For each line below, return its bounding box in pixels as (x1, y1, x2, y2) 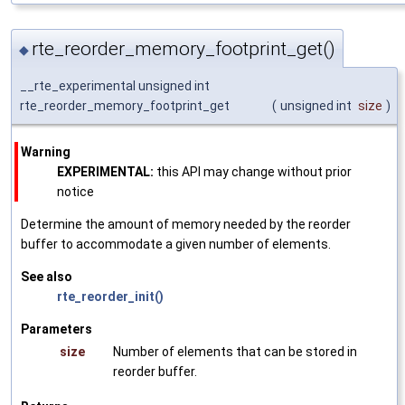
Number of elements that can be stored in (113, 344, 357, 359)
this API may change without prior (154, 164, 352, 179)
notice (57, 184, 94, 199)
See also (21, 268, 72, 284)
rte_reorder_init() (57, 288, 164, 304)
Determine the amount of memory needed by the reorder (21, 216, 351, 231)
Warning (21, 144, 71, 159)
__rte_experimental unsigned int (20, 78, 210, 93)
